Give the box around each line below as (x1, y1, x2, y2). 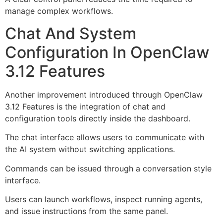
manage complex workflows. (5, 6, 113, 16)
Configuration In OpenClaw (5, 42, 209, 62)
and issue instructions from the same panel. (5, 206, 168, 217)
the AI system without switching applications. (5, 144, 175, 155)
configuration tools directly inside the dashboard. (5, 113, 190, 123)
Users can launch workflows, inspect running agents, (5, 194, 202, 205)
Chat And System (5, 23, 136, 43)
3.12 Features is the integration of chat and (5, 101, 166, 111)
